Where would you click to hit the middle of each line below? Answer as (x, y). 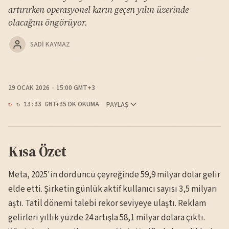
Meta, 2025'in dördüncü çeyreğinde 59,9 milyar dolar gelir (114, 175)
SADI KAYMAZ (50, 44)
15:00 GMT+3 (76, 88)
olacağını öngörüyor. (48, 23)
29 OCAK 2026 (29, 88)
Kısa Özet (37, 152)
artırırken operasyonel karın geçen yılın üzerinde (98, 10)
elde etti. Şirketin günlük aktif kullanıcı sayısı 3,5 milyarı (113, 189)
